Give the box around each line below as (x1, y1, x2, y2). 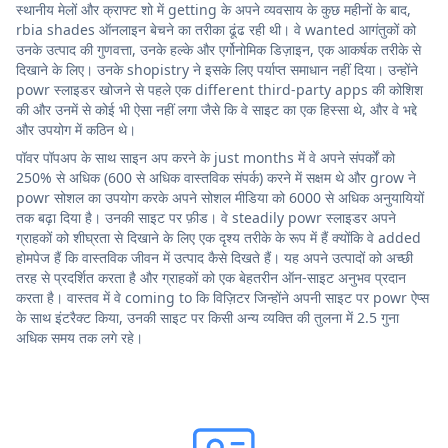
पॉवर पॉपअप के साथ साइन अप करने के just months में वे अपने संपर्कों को (16, 147, 395, 167)
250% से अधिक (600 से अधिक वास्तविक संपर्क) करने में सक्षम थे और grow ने (16, 167, 416, 187)
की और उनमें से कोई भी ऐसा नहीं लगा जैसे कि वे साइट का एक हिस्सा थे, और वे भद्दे (16, 99, 417, 119)
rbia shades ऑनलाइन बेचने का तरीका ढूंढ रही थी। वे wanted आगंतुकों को (16, 19, 416, 39)
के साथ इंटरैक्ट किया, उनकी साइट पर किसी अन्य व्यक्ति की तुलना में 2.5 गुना (16, 307, 399, 327)
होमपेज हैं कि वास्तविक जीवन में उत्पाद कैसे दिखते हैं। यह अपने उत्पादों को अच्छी (16, 247, 413, 267)
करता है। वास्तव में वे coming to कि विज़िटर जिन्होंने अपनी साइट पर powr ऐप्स (16, 287, 429, 307)
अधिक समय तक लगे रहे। (16, 327, 143, 347)
